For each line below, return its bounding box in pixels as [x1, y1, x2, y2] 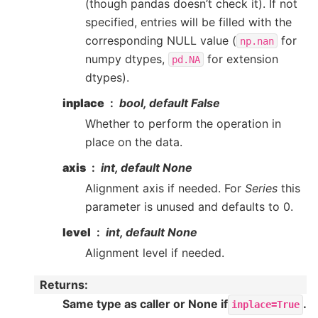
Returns [40, 277, 84, 292]
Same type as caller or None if [62, 297, 228, 312]
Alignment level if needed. [85, 245, 224, 260]
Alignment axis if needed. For [85, 180, 245, 195]
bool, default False [119, 95, 220, 110]
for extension [204, 51, 278, 66]
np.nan [240, 35, 274, 47]
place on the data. [85, 134, 182, 149]
